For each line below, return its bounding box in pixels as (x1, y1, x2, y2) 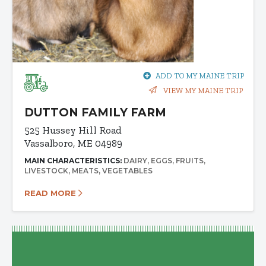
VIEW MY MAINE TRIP (161, 86, 243, 96)
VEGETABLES (102, 166, 153, 176)
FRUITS (176, 156, 204, 166)
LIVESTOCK (24, 166, 68, 176)
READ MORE (24, 188, 78, 198)
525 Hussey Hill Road (24, 124, 122, 137)
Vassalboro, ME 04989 (24, 137, 122, 150)
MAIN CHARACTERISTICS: (24, 156, 123, 166)
